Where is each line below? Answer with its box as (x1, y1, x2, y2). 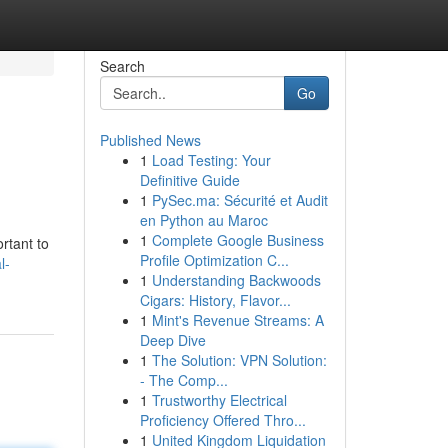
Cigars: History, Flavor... (139, 290, 291, 310)
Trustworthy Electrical (151, 390, 287, 410)
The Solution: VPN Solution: (151, 350, 327, 370)
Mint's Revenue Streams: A (151, 310, 324, 330)
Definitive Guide (139, 170, 240, 190)
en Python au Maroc (139, 210, 268, 230)
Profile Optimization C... (139, 250, 289, 270)
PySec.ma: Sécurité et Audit (151, 190, 328, 210)
